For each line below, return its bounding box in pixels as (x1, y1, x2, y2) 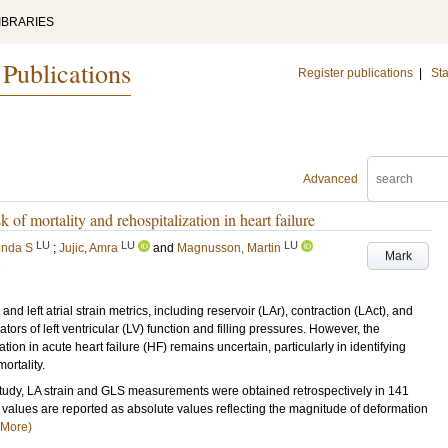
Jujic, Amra (59, 241, 118, 255)
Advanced (303, 172, 358, 186)
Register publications (298, 66, 413, 80)
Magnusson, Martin (177, 241, 281, 255)
